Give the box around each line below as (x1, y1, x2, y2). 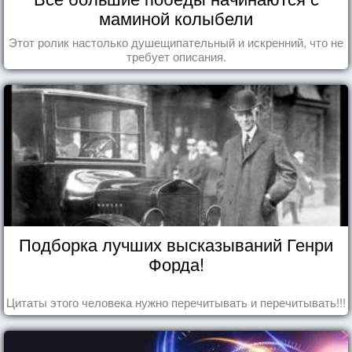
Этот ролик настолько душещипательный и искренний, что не (9, 33, 343, 50)
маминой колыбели (99, 5, 253, 30)
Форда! (148, 251, 204, 276)
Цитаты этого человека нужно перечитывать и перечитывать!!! (6, 293, 346, 310)
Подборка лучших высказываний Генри (19, 231, 333, 256)
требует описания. (126, 47, 226, 64)
